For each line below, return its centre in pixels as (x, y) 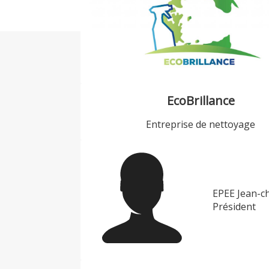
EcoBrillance (201, 101)
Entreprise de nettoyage (201, 125)
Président (234, 207)
